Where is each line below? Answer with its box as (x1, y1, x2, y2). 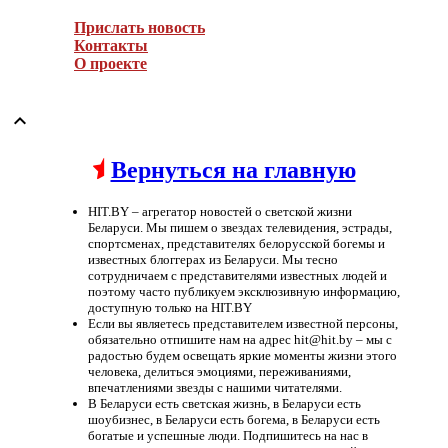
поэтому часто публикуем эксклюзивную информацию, (88, 283, 400, 299)
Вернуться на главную (110, 157, 356, 183)
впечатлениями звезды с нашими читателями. (88, 379, 342, 395)
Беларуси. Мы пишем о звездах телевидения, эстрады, (88, 219, 392, 235)
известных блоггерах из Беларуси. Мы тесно (88, 251, 338, 267)
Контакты (74, 37, 148, 55)
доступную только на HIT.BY (88, 299, 252, 315)
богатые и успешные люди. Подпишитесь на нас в (88, 427, 368, 443)
